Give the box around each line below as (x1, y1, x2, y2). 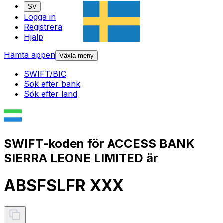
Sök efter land (24, 89, 77, 99)
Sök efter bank (24, 79, 80, 89)
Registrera (24, 22, 62, 32)
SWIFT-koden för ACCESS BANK (4, 136, 195, 151)
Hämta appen (4, 50, 55, 60)
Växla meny (59, 52, 94, 60)
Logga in (24, 12, 56, 22)
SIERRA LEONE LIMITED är (4, 150, 158, 165)
